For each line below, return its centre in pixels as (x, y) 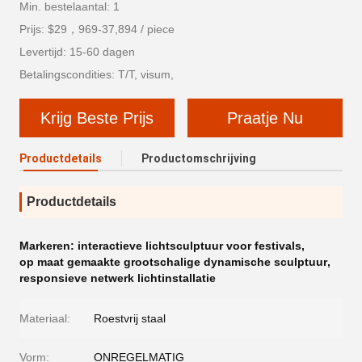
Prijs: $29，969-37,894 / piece (97, 29)
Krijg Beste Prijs (97, 118)
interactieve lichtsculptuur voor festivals (189, 246)
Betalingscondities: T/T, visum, (97, 75)
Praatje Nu (265, 118)
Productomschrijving (199, 159)
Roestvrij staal (130, 319)
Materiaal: (45, 319)
